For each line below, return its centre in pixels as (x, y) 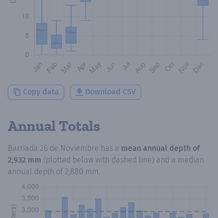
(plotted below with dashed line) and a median (124, 160)
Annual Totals (54, 126)
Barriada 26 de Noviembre (53, 148)
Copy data (41, 92)
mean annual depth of (161, 148)
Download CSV (110, 92)
